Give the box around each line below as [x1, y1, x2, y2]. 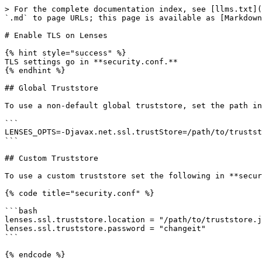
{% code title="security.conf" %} [5, 189, 154, 198]
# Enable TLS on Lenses [5, 31, 108, 40]
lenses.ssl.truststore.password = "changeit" [5, 224, 206, 233]
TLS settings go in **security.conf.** [5, 57, 178, 66]
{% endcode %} [5, 250, 65, 259]
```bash [5, 206, 37, 215]
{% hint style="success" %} [5, 49, 126, 57]
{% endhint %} [5, 66, 65, 75]
